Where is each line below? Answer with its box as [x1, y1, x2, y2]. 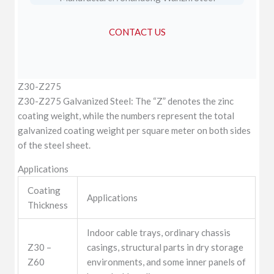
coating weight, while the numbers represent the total [18, 109, 235, 121]
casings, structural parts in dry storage [87, 241, 244, 253]
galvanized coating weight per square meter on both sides [18, 124, 251, 136]
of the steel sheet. [18, 139, 91, 150]
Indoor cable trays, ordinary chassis [87, 226, 231, 238]
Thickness [28, 199, 68, 210]
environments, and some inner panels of [87, 256, 246, 267]
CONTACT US [108, 26, 166, 37]
